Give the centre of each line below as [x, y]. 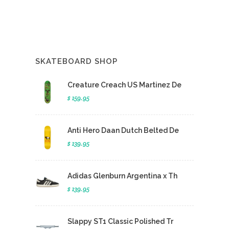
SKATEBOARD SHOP [76, 61]
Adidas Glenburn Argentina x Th [122, 176]
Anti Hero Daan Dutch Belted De [123, 130]
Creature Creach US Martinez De [124, 85]
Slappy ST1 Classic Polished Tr [120, 221]
